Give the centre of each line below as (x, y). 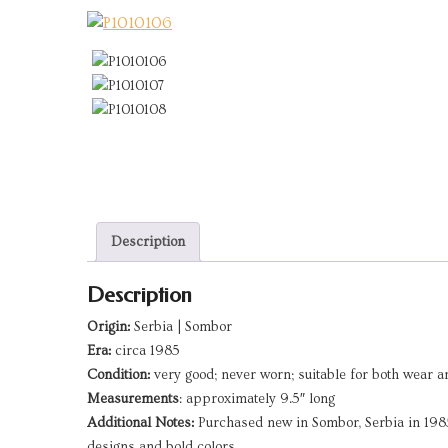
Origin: (108, 326)
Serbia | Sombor (181, 326)
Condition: (118, 374)
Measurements (133, 398)
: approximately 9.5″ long (257, 398)
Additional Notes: (140, 422)
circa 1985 (145, 350)
